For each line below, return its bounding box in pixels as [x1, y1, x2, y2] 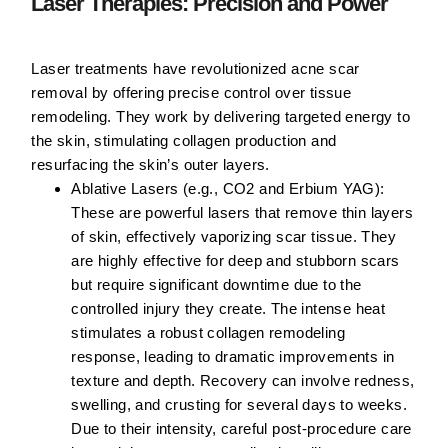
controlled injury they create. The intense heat [71, 300, 386, 318]
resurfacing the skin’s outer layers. [31, 156, 270, 174]
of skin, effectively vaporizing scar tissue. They [71, 228, 396, 246]
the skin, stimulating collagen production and [31, 132, 337, 150]
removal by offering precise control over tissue [31, 84, 352, 102]
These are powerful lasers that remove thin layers [71, 204, 413, 222]
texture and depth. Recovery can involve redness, [71, 372, 415, 390]
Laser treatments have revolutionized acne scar [31, 60, 360, 78]
